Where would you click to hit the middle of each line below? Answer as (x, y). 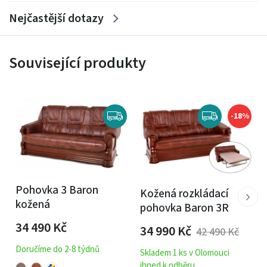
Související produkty (77, 63)
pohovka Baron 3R (184, 208)
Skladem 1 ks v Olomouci (185, 253)
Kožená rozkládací (184, 194)
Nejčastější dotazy (56, 19)
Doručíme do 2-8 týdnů (58, 250)
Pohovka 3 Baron (57, 191)
